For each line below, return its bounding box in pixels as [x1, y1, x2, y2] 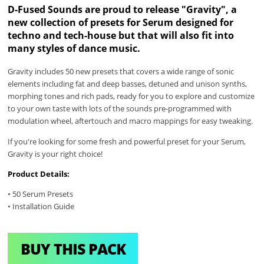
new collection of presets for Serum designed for [8, 15, 234, 29]
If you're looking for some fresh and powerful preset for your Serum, [8, 136, 246, 147]
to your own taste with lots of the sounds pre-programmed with [8, 103, 232, 114]
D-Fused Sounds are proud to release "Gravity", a [8, 2, 237, 16]
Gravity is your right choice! [8, 148, 103, 159]
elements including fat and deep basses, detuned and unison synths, [8, 78, 247, 90]
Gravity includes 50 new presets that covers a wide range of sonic [8, 66, 235, 77]
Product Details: [8, 168, 70, 179]
